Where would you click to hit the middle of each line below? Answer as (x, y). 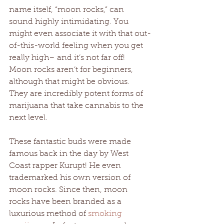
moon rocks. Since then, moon (69, 190)
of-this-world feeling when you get (77, 46)
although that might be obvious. (70, 82)
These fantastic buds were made (71, 142)
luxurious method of (48, 214)
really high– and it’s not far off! (68, 58)
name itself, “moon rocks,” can (67, 10)
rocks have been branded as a (66, 202)
